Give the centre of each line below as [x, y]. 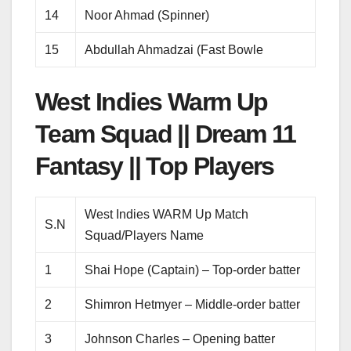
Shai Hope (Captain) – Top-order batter [193, 270]
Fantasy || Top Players [155, 166]
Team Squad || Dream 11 [166, 134]
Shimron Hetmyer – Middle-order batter [193, 304]
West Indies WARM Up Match [167, 214]
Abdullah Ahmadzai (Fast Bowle [174, 49]
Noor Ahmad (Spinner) [147, 15]
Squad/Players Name [145, 235]
